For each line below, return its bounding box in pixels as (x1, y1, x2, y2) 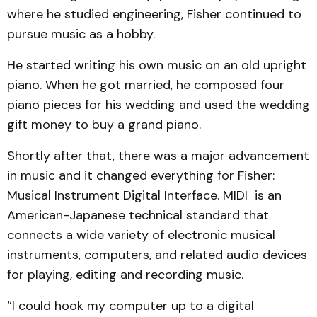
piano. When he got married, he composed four (7, 76, 284, 93)
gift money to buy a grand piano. (7, 115, 201, 133)
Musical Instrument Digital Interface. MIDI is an (7, 186, 282, 204)
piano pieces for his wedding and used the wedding (7, 96, 310, 113)
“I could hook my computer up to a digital (7, 296, 254, 314)
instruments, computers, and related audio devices (7, 246, 307, 263)
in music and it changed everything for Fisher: (7, 166, 275, 184)
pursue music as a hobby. (7, 25, 158, 42)
